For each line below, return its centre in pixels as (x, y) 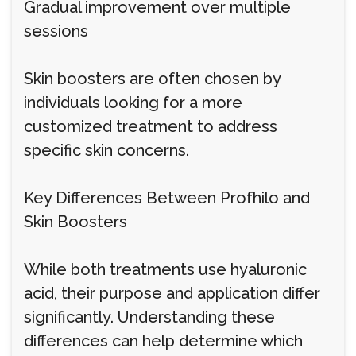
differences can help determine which (163, 341)
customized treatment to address (151, 126)
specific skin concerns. (106, 150)
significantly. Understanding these (149, 317)
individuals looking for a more (133, 103)
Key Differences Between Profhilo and (167, 198)
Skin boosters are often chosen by (152, 79)
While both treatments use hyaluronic (165, 269)
